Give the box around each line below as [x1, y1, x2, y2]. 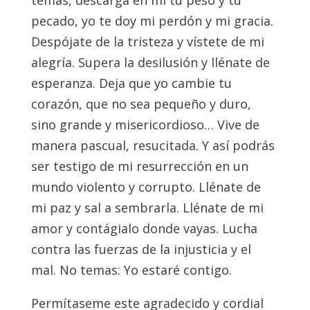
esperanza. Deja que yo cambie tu [30, 75, 232, 92]
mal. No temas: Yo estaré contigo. [30, 262, 232, 279]
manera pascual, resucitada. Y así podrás [30, 137, 275, 154]
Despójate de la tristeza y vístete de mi [30, 33, 264, 51]
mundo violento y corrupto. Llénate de [30, 179, 261, 196]
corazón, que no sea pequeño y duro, [30, 95, 251, 113]
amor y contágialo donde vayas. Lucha [30, 220, 257, 237]
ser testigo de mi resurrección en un [30, 158, 248, 175]
